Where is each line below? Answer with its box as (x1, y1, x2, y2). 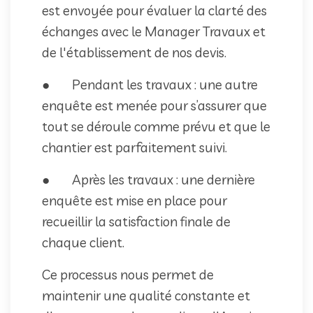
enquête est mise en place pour (42, 191, 227, 209)
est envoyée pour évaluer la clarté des (42, 1, 267, 19)
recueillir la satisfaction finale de (42, 212, 231, 230)
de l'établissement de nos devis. (42, 43, 226, 61)
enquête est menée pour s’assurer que (42, 96, 267, 114)
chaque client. (42, 233, 124, 251)
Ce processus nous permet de (42, 265, 214, 283)
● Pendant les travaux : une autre (42, 75, 258, 93)
